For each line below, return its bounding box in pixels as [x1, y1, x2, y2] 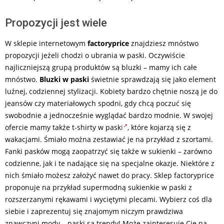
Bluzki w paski [39, 74, 89, 84]
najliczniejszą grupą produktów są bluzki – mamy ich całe [5, 62, 197, 72]
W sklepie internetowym [5, 38, 85, 48]
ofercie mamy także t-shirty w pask [5, 122, 121, 132]
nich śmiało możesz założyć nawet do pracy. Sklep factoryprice [5, 170, 214, 180]
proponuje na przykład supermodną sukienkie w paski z [5, 182, 192, 192]
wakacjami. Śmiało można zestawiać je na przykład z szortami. [5, 134, 213, 144]
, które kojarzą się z [127, 122, 191, 132]
